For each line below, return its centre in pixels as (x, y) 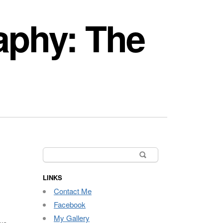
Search (55, 152)
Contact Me (73, 191)
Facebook (70, 204)
